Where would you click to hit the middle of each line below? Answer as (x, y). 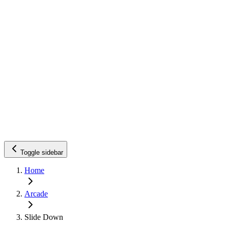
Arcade (36, 193)
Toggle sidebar (42, 152)
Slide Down (44, 217)
